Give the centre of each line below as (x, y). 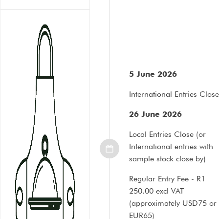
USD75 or (199, 203)
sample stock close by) (167, 158)
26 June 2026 (155, 114)
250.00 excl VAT (156, 191)
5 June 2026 (153, 74)
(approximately (156, 203)
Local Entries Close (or (167, 134)
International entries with (171, 146)
